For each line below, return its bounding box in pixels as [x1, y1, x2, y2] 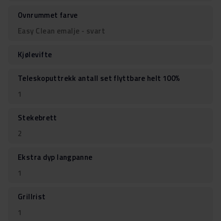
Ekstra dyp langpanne [18, 151, 93, 163]
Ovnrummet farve [18, 9, 78, 21]
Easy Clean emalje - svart [18, 25, 106, 37]
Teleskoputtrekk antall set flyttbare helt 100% [18, 72, 181, 84]
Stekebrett [18, 111, 57, 123]
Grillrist [18, 190, 46, 202]
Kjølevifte [18, 48, 52, 60]
